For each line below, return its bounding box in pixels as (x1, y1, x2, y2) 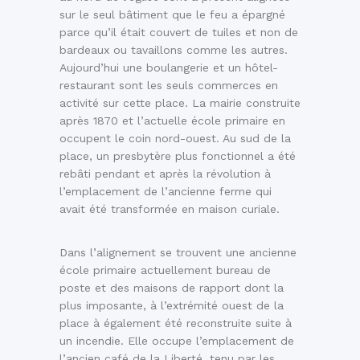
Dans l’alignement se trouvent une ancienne (59, 246, 297, 260)
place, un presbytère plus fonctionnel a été (59, 149, 296, 163)
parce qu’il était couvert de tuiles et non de (59, 26, 298, 39)
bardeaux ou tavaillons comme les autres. (59, 43, 288, 57)
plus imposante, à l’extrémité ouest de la (59, 299, 284, 313)
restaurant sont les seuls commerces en (59, 79, 278, 92)
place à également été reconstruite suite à (59, 317, 292, 330)
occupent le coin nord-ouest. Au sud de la (59, 132, 291, 145)
